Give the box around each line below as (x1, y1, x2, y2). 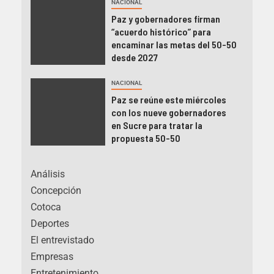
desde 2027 (111, 51, 158, 64)
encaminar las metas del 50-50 (111, 39, 237, 51)
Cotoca (31, 201, 61, 213)
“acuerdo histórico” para (111, 26, 211, 38)
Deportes (31, 218, 69, 230)
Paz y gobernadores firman (111, 13, 220, 25)
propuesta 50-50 (111, 132, 180, 144)
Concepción (31, 185, 81, 197)
